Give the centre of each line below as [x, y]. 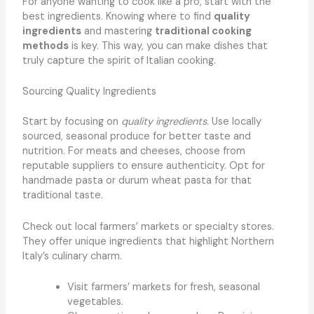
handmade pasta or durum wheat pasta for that [137, 181]
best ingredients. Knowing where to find [118, 16]
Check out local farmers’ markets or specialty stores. [148, 226]
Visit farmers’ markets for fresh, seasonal [163, 287]
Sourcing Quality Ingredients [89, 92]
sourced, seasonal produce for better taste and [136, 137]
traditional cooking [203, 31]
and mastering [118, 31]
